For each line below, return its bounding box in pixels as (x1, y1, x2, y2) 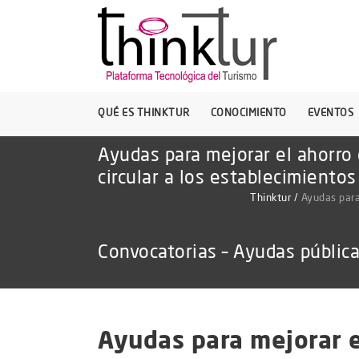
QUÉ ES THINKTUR (98, 106, 190, 119)
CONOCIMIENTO (210, 106, 287, 119)
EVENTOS (307, 106, 353, 119)
